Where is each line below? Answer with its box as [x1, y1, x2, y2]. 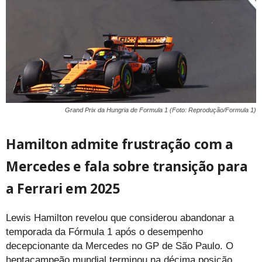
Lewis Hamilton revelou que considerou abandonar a [6, 212, 234, 223]
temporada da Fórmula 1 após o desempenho [6, 226, 203, 237]
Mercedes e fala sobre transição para [6, 157, 248, 175]
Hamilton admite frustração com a [6, 135, 233, 153]
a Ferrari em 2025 [6, 179, 120, 198]
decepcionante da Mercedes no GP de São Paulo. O [6, 240, 233, 251]
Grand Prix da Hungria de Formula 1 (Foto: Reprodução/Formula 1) [65, 106, 256, 113]
